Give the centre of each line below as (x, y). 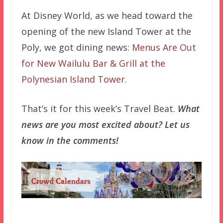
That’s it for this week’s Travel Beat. (99, 109)
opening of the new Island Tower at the (106, 32)
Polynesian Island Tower (73, 79)
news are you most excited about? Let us (105, 125)
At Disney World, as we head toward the (107, 16)
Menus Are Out (164, 48)
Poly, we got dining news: (76, 48)
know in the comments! (70, 141)
